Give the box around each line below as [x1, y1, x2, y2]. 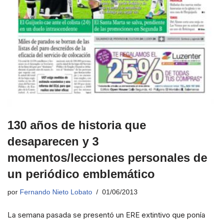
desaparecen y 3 [7, 135, 99, 148]
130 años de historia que [7, 118, 146, 132]
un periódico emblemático [7, 167, 155, 181]
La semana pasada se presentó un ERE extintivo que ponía [7, 210, 205, 220]
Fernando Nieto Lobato [20, 188, 92, 196]
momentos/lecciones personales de [7, 151, 207, 165]
